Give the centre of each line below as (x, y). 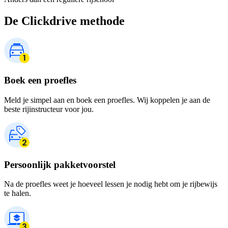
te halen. (18, 193)
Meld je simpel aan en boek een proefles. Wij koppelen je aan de (107, 100)
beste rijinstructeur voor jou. (49, 109)
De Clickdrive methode (64, 21)
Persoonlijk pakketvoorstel (60, 164)
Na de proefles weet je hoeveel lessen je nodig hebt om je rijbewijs (111, 184)
